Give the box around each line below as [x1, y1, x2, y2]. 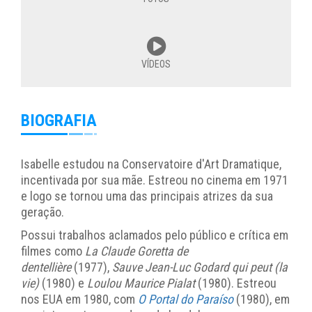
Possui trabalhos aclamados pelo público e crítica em [21, 228, 288, 243]
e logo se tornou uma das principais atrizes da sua [21, 189, 273, 204]
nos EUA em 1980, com [21, 292, 138, 307]
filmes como [21, 244, 85, 259]
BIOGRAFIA [21, 111, 97, 131]
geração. [21, 205, 64, 220]
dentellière [21, 260, 71, 275]
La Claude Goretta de [85, 244, 188, 259]
